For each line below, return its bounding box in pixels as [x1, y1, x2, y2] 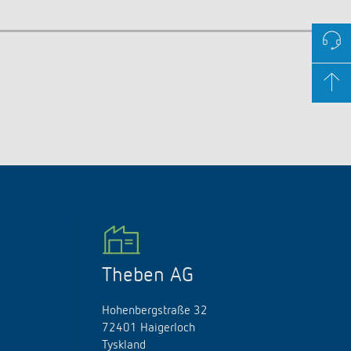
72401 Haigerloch [102, 322, 195, 335]
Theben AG [102, 266, 194, 286]
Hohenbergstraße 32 [102, 305, 208, 317]
